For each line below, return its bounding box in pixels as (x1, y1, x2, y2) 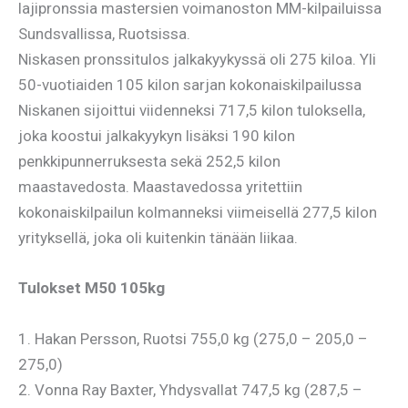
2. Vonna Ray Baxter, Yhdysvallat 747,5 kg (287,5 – (18, 380, 362, 399)
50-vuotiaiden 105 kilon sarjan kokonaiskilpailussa (18, 76, 362, 95)
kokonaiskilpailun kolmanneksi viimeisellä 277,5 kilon (18, 203, 377, 222)
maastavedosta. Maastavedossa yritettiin (18, 178, 302, 197)
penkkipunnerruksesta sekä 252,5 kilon (18, 152, 280, 171)
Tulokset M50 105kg (18, 279, 165, 298)
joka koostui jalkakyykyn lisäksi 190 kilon (18, 127, 295, 146)
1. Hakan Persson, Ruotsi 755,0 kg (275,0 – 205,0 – (18, 329, 368, 348)
